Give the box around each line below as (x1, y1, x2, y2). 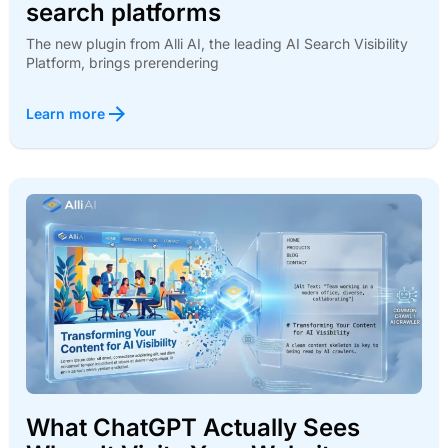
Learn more (26, 105, 105, 122)
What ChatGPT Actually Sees (26, 412, 360, 442)
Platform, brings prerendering (26, 54, 219, 71)
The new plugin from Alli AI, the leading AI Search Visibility (26, 35, 408, 52)
